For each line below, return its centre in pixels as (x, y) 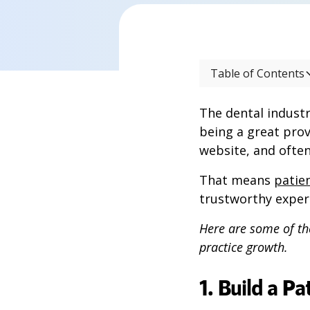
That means (237, 180)
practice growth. (244, 247)
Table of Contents (257, 73)
